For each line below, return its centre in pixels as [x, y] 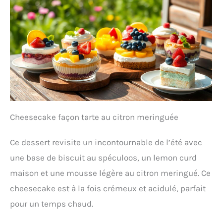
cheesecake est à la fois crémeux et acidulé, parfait [108, 189]
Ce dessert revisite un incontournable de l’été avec [106, 142]
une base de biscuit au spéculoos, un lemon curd [103, 158]
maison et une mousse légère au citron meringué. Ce [110, 173]
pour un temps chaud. [52, 204]
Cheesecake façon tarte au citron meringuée [94, 117]
